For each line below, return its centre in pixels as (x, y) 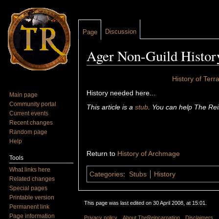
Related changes (32, 179)
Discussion (121, 32)
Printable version (32, 197)
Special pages (29, 188)
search (162, 69)
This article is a (111, 107)
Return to (102, 154)
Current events (29, 113)
